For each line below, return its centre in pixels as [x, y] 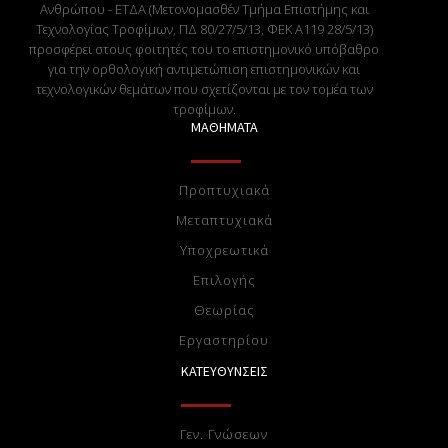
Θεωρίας [224, 309]
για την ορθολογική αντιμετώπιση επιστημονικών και [204, 68]
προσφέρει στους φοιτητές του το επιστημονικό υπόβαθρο [204, 48]
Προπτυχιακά [224, 189]
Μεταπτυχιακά [224, 219]
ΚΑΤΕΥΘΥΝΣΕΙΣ [224, 370]
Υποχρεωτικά [224, 249]
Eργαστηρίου [224, 339]
